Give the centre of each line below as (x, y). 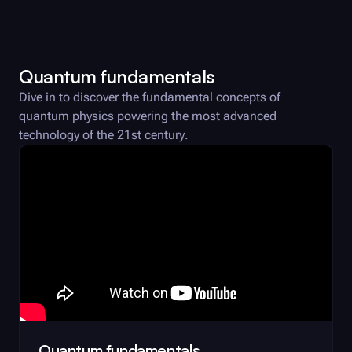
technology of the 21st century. (104, 134)
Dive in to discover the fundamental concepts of (150, 97)
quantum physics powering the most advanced (148, 115)
